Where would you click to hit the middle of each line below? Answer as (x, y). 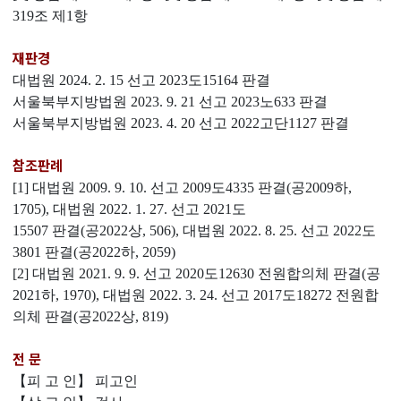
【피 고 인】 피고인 (75, 381)
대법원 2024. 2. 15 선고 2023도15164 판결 (141, 80)
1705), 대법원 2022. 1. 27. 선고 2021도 (129, 209)
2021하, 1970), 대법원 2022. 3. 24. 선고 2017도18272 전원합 (196, 295)
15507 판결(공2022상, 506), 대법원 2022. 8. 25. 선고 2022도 (194, 230)
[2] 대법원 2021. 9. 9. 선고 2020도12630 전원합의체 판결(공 (196, 273)
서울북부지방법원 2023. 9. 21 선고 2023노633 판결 (170, 102)
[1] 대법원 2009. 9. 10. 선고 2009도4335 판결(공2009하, (182, 188)
